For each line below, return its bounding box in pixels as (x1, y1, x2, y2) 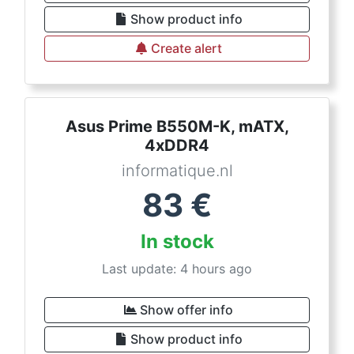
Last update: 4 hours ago (102, 261, 252, 277)
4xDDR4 (145, 136, 209, 155)
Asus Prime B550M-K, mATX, (65, 117, 289, 136)
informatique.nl (121, 161, 233, 180)
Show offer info (140, 302, 233, 318)
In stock (140, 230, 214, 253)
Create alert (151, 40, 222, 56)
